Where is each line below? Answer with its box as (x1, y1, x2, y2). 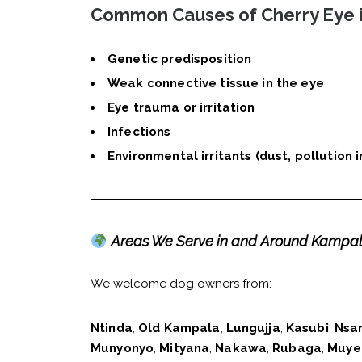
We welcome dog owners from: (90, 276, 271, 292)
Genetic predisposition (107, 52, 252, 67)
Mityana (159, 341, 210, 356)
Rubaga (272, 341, 322, 356)
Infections (107, 124, 171, 140)
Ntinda (90, 321, 133, 336)
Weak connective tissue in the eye (107, 76, 324, 91)
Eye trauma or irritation (107, 100, 255, 116)
